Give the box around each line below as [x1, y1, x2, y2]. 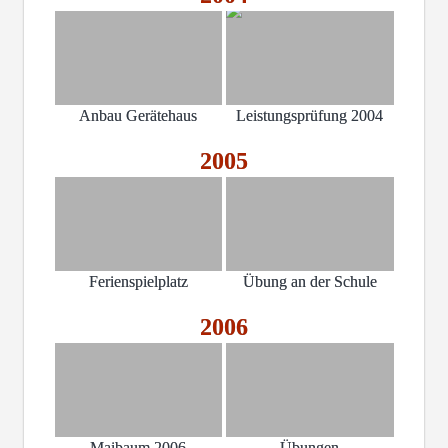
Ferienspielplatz [88, 272, 188, 290]
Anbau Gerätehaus [79, 107, 198, 125]
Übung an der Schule [242, 272, 377, 290]
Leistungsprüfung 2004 [236, 107, 384, 125]
